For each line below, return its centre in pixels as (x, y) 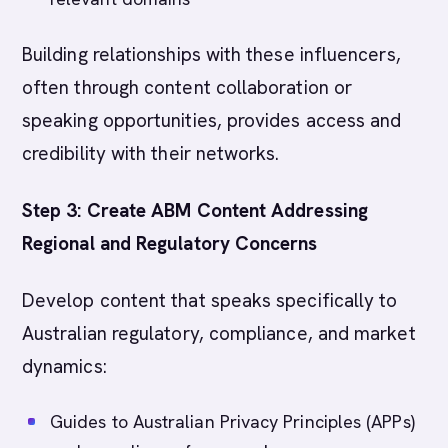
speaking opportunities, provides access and (212, 120)
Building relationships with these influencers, (211, 54)
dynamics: (64, 366)
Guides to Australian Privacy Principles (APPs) (232, 421)
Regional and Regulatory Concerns (170, 243)
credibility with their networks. (151, 153)
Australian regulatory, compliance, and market (219, 333)
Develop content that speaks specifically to (210, 300)
